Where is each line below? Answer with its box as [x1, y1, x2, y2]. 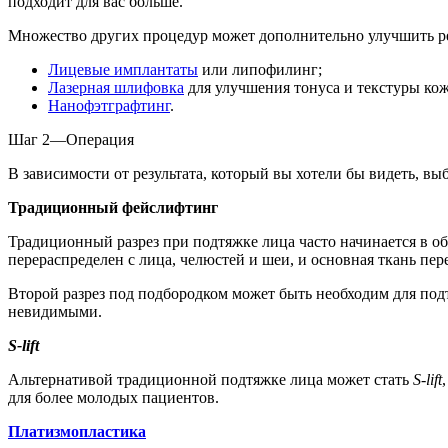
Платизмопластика [8, 422, 146, 440]
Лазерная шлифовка [48, 78, 184, 96]
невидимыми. [8, 302, 102, 320]
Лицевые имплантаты [48, 60, 198, 78]
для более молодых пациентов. [8, 388, 219, 406]
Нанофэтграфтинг [48, 96, 170, 114]
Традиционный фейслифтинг [8, 198, 218, 216]
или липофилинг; [198, 60, 322, 78]
